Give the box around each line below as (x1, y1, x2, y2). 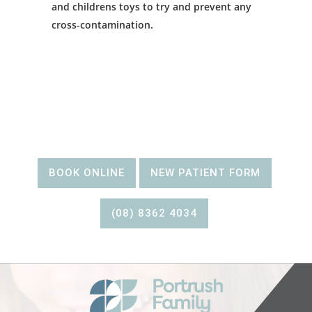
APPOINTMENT (92, 123, 220, 148)
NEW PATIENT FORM (150, 166, 260, 180)
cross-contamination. (52, 18, 153, 32)
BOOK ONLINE (48, 166, 125, 180)
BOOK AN (114, 98, 198, 123)
